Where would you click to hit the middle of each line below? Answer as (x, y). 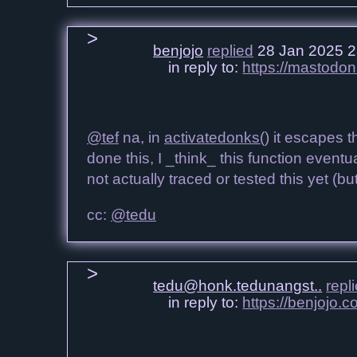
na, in (141, 138)
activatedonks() (217, 138)
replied (231, 51)
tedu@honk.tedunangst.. (238, 285)
